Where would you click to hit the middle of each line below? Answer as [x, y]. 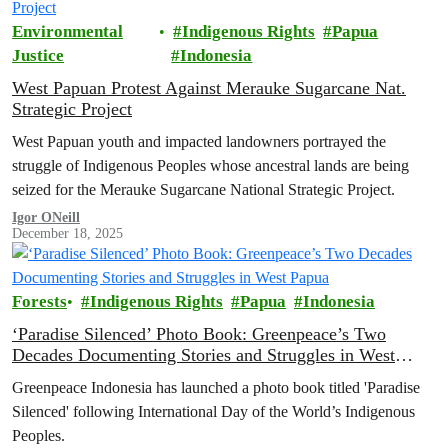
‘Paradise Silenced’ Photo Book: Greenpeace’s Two [199, 334]
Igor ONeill [46, 217]
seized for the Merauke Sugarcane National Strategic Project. [203, 189]
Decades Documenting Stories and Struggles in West [203, 355]
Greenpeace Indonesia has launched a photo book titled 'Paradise [216, 387]
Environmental [67, 31]
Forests [39, 301]
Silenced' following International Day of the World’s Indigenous [213, 411]
